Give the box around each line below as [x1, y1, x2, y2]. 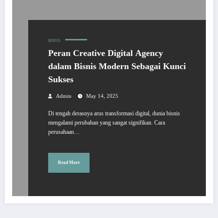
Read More [58, 160, 80, 165]
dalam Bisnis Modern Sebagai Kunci [48, 61, 186, 71]
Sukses [48, 74, 73, 84]
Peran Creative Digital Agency [48, 48, 163, 58]
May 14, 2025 [86, 93, 118, 99]
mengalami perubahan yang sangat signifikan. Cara [48, 119, 165, 126]
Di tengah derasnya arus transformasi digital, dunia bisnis [48, 109, 180, 117]
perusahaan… [48, 128, 80, 135]
